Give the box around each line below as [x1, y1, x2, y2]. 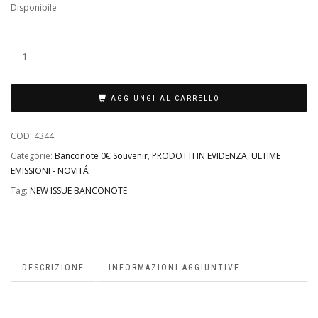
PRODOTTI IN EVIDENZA [152, 150, 247, 163]
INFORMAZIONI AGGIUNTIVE [109, 262, 240, 273]
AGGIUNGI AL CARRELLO [111, 93, 220, 103]
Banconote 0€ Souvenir [55, 150, 148, 163]
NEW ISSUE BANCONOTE [30, 185, 127, 197]
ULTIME [251, 150, 280, 163]
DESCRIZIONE [22, 262, 84, 273]
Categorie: [11, 150, 55, 163]
